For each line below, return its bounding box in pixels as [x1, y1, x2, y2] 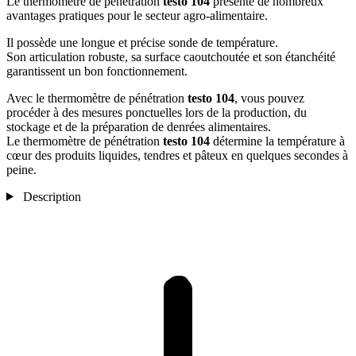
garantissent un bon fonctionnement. [6, 64, 188, 78]
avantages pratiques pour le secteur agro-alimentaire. [6, 8, 268, 22]
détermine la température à [210, 133, 345, 148]
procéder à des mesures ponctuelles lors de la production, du [6, 105, 307, 119]
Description [22, 189, 81, 203]
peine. [6, 162, 37, 176]
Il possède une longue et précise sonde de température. [6, 35, 278, 49]
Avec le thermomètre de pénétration [6, 91, 184, 105]
